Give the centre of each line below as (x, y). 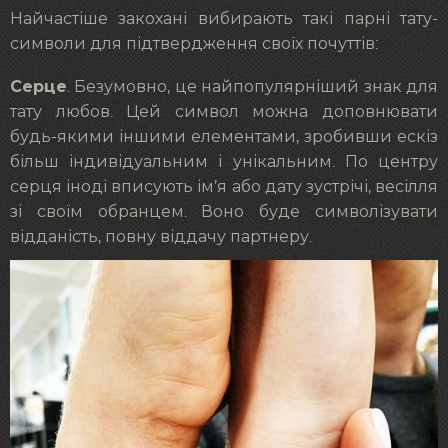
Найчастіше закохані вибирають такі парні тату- (224, 18)
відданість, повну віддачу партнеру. (161, 237)
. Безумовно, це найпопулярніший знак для (252, 87)
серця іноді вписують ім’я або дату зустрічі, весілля (224, 187)
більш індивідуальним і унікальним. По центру (224, 162)
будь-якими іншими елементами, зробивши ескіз (224, 137)
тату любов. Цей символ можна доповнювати (224, 112)
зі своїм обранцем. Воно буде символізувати (224, 212)
